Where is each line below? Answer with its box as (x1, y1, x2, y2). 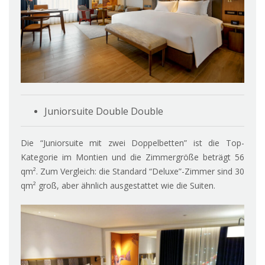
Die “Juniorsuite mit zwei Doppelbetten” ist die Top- (21, 137, 244, 148)
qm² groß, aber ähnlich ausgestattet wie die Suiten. (21, 179, 215, 191)
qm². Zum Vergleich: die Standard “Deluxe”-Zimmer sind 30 (21, 165, 244, 177)
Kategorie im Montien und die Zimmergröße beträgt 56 (21, 151, 244, 163)
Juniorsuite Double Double (44, 104, 163, 118)
